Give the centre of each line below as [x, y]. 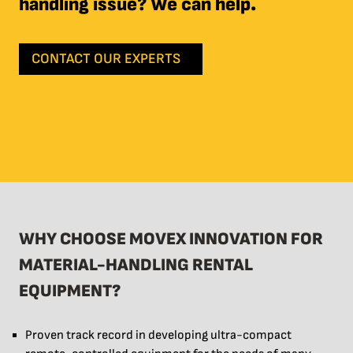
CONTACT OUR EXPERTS [106, 59]
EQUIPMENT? [70, 292]
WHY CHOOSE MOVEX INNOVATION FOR [171, 240]
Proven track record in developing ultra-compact [158, 336]
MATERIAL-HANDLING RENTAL [136, 266]
